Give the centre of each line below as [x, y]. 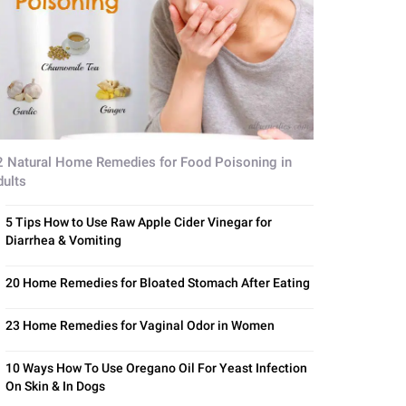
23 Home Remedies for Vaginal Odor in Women [140, 326]
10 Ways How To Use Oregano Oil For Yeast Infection [156, 368]
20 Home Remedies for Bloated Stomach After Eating [158, 283]
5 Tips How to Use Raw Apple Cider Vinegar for [139, 222]
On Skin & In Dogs [55, 387]
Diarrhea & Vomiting [63, 241]
